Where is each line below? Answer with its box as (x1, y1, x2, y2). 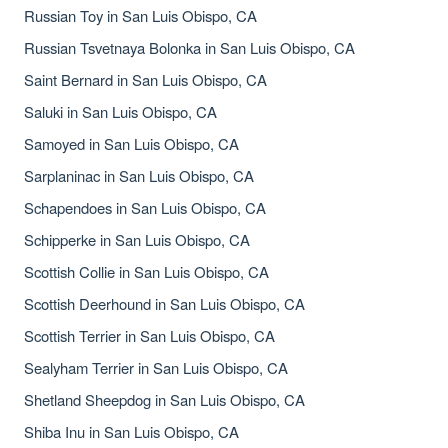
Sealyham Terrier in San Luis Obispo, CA (24, 357, 288, 378)
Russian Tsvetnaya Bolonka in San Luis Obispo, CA (24, 37, 355, 58)
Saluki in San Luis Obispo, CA (24, 101, 217, 122)
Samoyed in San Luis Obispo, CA (24, 133, 239, 154)
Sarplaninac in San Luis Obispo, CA (24, 165, 254, 186)
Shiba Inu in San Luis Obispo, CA (24, 421, 239, 442)
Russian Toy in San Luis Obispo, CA (24, 5, 257, 26)
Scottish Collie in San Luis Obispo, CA (24, 261, 269, 282)
